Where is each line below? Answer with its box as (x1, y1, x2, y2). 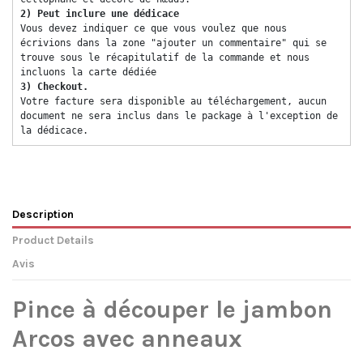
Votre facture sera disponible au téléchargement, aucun (20, 95, 327, 107)
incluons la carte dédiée (20, 66, 162, 78)
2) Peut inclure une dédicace (20, 7, 185, 19)
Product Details (12, 233, 94, 246)
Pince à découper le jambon (12, 295, 332, 325)
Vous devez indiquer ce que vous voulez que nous (20, 22, 287, 34)
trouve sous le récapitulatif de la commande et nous (20, 51, 310, 63)
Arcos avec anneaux (12, 324, 242, 354)
